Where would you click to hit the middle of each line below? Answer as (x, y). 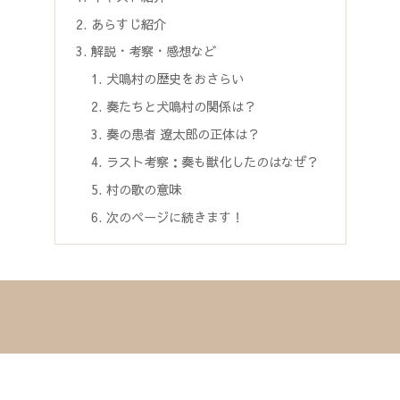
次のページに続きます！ (175, 217)
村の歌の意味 (144, 189)
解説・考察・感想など (153, 51)
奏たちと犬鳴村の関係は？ (182, 107)
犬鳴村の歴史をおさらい (175, 79)
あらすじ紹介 (128, 24)
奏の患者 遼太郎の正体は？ (183, 134)
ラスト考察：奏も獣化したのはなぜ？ (213, 161)
